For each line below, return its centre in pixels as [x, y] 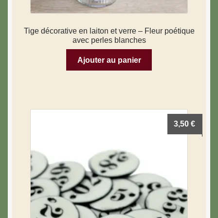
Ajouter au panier [109, 60]
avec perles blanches [109, 40]
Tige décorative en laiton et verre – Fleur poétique [109, 31]
